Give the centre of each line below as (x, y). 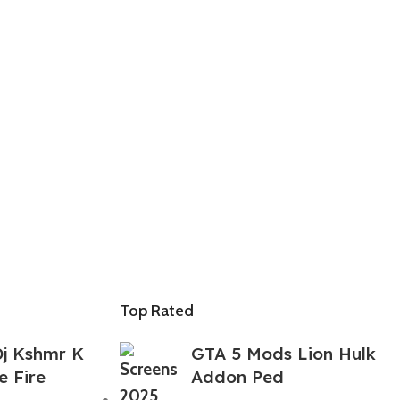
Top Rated (157, 310)
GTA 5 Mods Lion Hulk (284, 353)
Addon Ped (238, 376)
